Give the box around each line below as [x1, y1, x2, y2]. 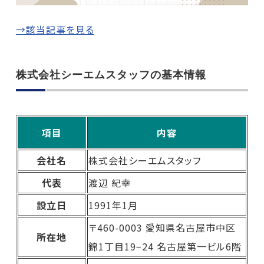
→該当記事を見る [15, 22, 94, 37]
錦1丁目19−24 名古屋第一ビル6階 [88, 239, 242, 253]
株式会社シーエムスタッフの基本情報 [15, 67, 206, 81]
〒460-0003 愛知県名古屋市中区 [88, 220, 236, 235]
